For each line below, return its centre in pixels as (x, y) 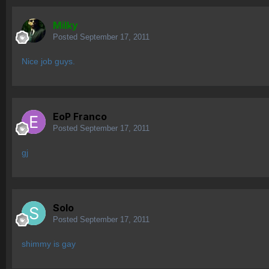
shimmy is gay (49, 244)
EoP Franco (80, 117)
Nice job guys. (48, 62)
